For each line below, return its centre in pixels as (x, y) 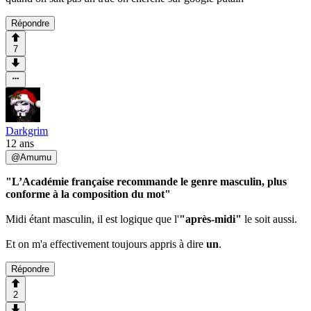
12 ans (20, 143)
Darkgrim (27, 131)
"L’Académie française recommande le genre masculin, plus (146, 181)
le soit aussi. (269, 219)
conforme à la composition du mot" (88, 194)
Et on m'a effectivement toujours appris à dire (106, 244)
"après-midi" (210, 219)
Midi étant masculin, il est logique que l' (92, 219)
